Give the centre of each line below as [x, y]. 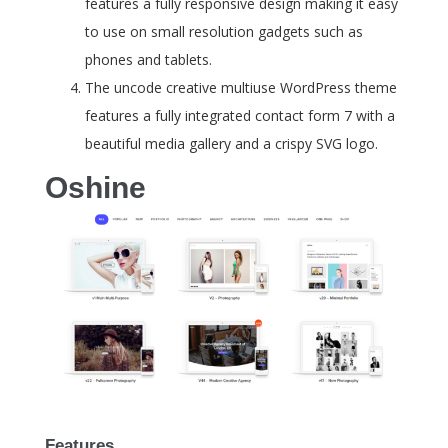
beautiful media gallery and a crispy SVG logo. [231, 144]
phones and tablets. [148, 60]
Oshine [95, 188]
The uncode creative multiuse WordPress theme [241, 88]
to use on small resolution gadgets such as [224, 32]
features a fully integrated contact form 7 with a [240, 116]
